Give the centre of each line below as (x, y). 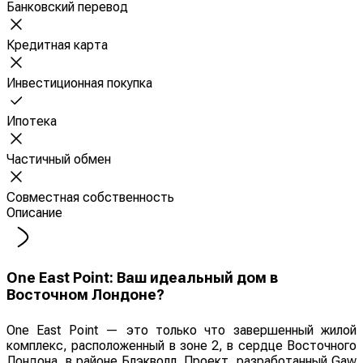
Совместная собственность (90, 197)
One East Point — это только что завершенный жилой (181, 330)
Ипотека (32, 121)
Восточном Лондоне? (85, 294)
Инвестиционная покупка (79, 83)
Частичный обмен (59, 159)
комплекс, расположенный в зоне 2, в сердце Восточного (181, 345)
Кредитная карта (57, 45)
